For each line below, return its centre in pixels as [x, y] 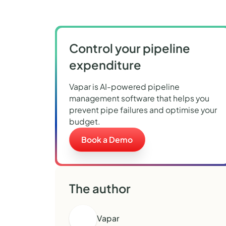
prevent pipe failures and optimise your [143, 110]
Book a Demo [107, 139]
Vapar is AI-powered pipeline [124, 87]
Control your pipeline [129, 48]
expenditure [105, 64]
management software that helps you [139, 98]
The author [100, 188]
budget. [84, 121]
